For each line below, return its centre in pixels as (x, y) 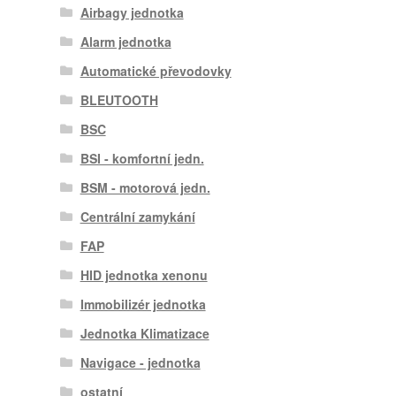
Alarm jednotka (126, 42)
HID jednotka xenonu (144, 275)
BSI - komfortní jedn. (142, 159)
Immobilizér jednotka (143, 305)
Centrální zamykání (137, 217)
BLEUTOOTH (119, 100)
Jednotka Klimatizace (145, 334)
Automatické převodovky (156, 71)
